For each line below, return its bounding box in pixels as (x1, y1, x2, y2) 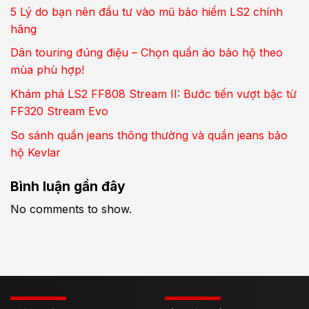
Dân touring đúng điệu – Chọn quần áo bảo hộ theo (10, 46, 283, 60)
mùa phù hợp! (10, 63, 84, 77)
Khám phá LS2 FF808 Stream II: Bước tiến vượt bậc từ (10, 86, 297, 101)
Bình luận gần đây (10, 177, 126, 195)
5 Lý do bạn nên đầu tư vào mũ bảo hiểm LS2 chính (10, 4, 283, 19)
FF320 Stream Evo (10, 103, 108, 118)
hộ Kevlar (10, 145, 61, 159)
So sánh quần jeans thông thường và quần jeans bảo (10, 128, 288, 142)
